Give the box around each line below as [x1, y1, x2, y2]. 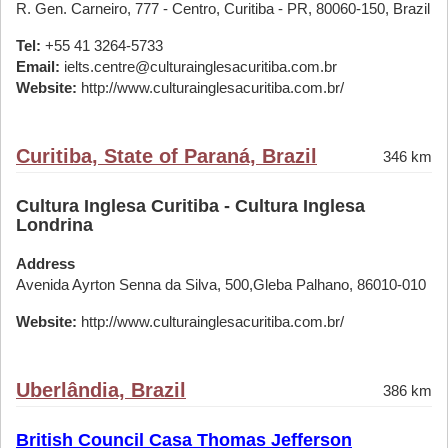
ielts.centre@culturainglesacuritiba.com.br [60, 58, 337, 75]
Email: [16, 58, 60, 75]
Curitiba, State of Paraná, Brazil [16, 145, 317, 167]
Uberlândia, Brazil [16, 379, 186, 401]
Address [16, 255, 75, 272]
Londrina [16, 215, 93, 235]
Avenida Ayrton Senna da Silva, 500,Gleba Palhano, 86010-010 [16, 276, 426, 293]
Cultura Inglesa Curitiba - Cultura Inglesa [16, 196, 365, 216]
